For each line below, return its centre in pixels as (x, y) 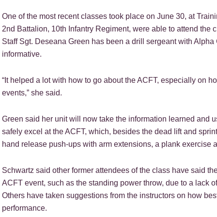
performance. (24, 208)
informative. (22, 54)
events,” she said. (32, 93)
